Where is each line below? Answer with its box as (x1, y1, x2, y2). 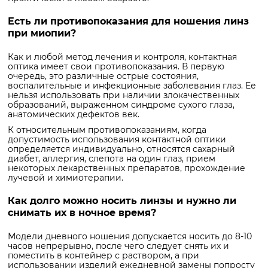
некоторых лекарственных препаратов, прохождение (8, 163, 245, 174)
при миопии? (8, 28, 76, 39)
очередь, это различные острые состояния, (8, 71, 199, 82)
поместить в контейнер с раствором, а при (8, 250, 199, 261)
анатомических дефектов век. (8, 109, 139, 120)
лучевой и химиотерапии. (8, 172, 123, 184)
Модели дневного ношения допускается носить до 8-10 (8, 231, 252, 242)
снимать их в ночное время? (8, 207, 156, 219)
